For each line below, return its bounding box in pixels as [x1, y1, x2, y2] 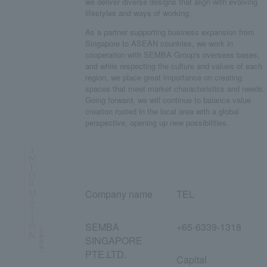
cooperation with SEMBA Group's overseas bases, [85, 49, 260, 60]
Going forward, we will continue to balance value [85, 94, 251, 105]
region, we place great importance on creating [85, 72, 242, 83]
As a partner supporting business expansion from [85, 26, 254, 38]
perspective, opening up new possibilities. [85, 117, 229, 128]
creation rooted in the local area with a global [85, 105, 239, 117]
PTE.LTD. [85, 247, 126, 261]
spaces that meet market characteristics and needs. [85, 83, 265, 94]
